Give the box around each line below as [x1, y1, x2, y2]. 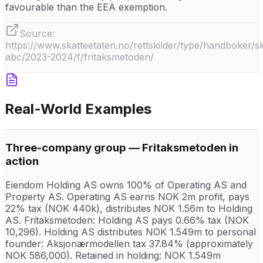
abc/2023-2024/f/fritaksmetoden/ [5, 50, 154, 63]
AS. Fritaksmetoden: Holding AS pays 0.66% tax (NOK [5, 214, 249, 226]
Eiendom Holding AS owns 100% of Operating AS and [5, 178, 247, 191]
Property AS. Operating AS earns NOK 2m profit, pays [5, 190, 249, 203]
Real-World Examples [5, 100, 151, 118]
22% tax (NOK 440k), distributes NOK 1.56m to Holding [5, 202, 252, 214]
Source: [19, 27, 55, 39]
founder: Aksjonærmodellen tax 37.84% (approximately [5, 237, 253, 249]
